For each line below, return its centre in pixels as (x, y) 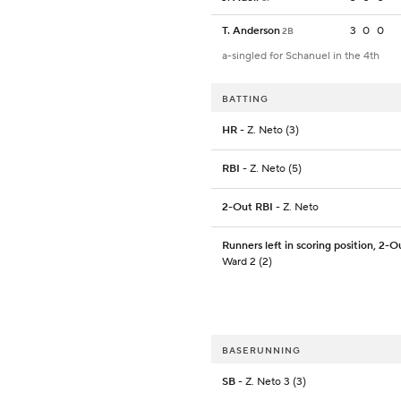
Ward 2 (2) (247, 262)
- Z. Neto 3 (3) (271, 382)
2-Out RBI (247, 208)
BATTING (245, 99)
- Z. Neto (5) (271, 169)
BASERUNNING (261, 351)
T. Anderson (251, 31)
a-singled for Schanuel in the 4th (301, 56)
